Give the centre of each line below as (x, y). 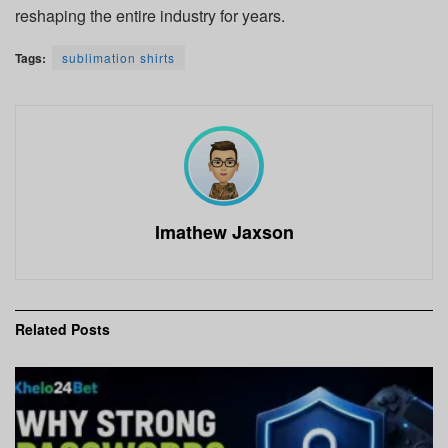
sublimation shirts (118, 58)
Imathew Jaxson (224, 232)
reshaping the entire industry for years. (150, 16)
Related (41, 329)
